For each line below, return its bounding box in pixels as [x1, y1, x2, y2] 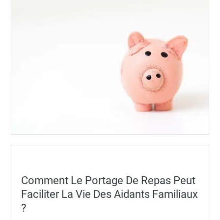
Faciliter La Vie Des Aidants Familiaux [21, 188, 198, 201]
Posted [21, 169, 43, 178]
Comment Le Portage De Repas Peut [21, 174, 196, 187]
